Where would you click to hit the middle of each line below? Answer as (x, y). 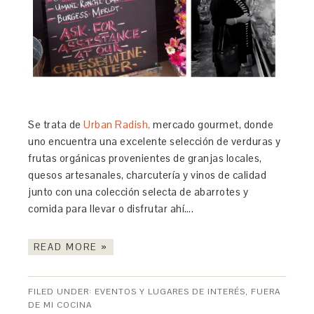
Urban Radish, (117, 124)
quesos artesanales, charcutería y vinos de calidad (148, 175)
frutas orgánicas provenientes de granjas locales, (145, 158)
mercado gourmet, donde (212, 124)
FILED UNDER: (62, 291)
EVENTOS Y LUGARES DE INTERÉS (170, 291)
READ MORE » (71, 247)
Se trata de (56, 124)
